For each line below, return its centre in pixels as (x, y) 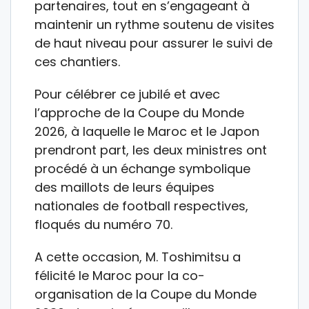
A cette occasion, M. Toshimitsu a (138, 257)
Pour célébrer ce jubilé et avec (127, 94)
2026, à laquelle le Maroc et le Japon (147, 131)
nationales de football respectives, (141, 206)
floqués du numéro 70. (103, 224)
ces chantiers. (77, 61)
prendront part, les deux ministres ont (151, 150)
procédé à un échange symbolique (142, 168)
